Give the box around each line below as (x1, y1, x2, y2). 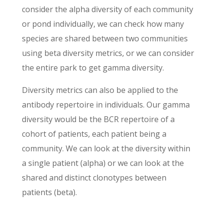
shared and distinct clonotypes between (21, 172, 166, 183)
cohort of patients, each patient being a (21, 128, 166, 140)
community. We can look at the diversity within (21, 143, 190, 154)
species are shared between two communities (21, 33, 188, 44)
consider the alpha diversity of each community (21, 4, 193, 15)
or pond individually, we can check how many (21, 18, 184, 30)
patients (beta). (21, 187, 77, 198)
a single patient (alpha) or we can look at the (21, 158, 184, 169)
